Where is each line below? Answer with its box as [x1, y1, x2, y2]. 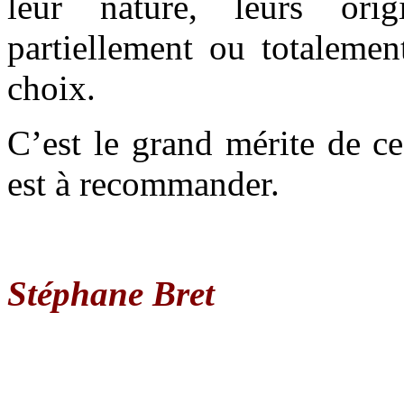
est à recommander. [7, 163, 280, 203]
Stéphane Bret [7, 273, 215, 313]
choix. [7, 68, 96, 107]
